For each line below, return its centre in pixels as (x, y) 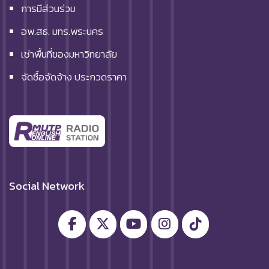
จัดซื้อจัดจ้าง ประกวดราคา (74, 77)
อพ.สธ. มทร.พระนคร (62, 32)
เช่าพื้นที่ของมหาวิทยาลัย (69, 54)
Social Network (47, 186)
